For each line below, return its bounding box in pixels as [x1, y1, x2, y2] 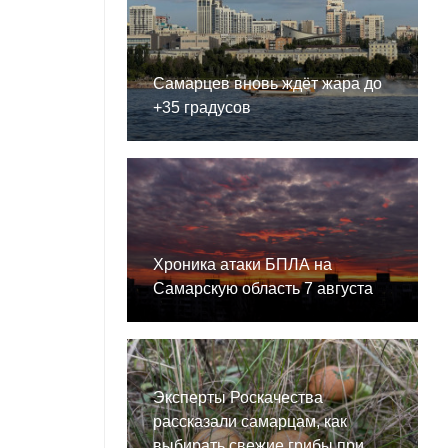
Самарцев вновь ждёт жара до [152, 75, 382, 93]
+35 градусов [152, 99, 251, 117]
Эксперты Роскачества [152, 389, 323, 407]
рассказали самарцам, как [152, 413, 347, 431]
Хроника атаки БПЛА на [152, 256, 332, 274]
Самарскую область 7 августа [152, 280, 373, 298]
